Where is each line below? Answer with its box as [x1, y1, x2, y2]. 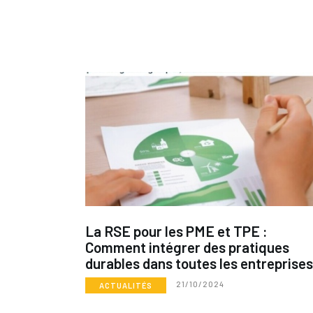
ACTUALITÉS [99, 281, 152, 291]
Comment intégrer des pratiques [85, 238, 289, 256]
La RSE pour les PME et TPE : [85, 222, 268, 240]
